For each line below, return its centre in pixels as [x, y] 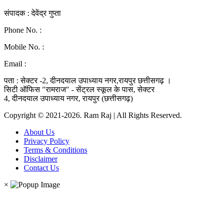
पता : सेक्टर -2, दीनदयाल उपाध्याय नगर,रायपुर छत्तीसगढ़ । [88, 81]
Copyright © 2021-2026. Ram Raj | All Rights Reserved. [93, 115]
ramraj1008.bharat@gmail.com [77, 64]
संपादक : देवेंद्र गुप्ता [32, 13]
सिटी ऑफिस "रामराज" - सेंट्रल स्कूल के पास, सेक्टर [79, 90]
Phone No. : [24, 30]
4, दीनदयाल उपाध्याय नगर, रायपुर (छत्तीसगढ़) [68, 99]
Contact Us [41, 168]
